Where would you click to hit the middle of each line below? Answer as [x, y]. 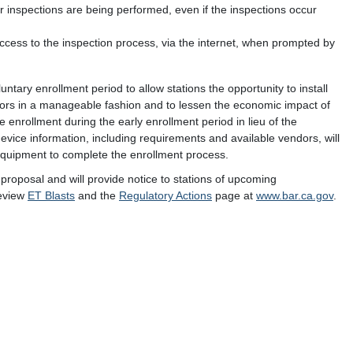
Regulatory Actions [165, 195]
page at [234, 195]
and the [97, 195]
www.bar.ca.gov [295, 195]
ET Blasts [51, 195]
